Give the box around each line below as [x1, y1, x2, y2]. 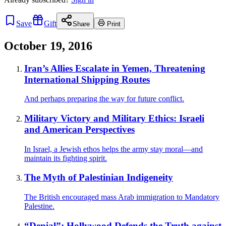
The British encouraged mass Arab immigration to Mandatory [24, 193, 219, 202]
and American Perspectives [24, 124, 135, 135]
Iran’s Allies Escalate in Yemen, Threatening [24, 63, 205, 74]
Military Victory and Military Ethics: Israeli [24, 112, 204, 124]
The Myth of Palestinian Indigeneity [24, 172, 173, 183]
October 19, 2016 [4, 39, 92, 52]
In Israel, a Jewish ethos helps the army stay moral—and [24, 144, 203, 153]
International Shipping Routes [24, 74, 150, 85]
